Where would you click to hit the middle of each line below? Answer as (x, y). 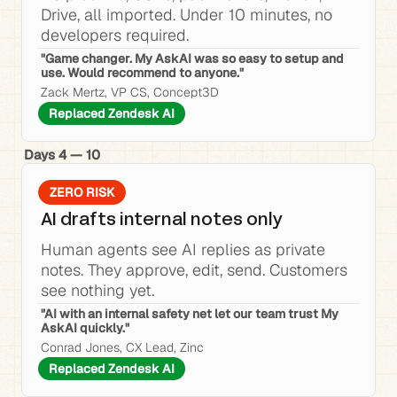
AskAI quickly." (85, 328)
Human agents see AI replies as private (183, 249)
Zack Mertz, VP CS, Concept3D (130, 92)
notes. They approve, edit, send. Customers (194, 270)
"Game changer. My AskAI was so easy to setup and (192, 58)
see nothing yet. (97, 290)
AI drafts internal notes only (162, 221)
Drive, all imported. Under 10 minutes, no (187, 15)
